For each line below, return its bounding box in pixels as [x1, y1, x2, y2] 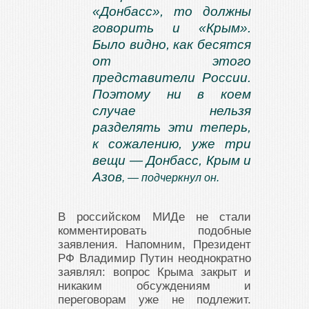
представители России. [92, 70, 251, 85]
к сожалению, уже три [92, 137, 251, 151]
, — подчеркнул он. [122, 172, 219, 183]
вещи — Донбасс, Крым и [92, 153, 251, 168]
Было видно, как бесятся [92, 37, 251, 52]
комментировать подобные [58, 224, 251, 237]
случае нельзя [92, 103, 251, 118]
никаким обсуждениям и [58, 279, 251, 292]
